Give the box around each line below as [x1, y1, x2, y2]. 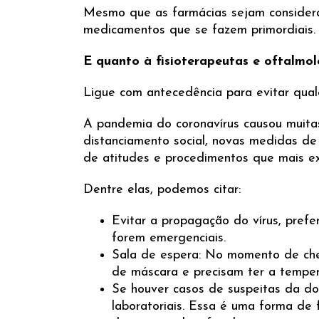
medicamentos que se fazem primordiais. [83, 23, 315, 37]
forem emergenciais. [112, 231, 226, 245]
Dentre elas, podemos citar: [83, 183, 241, 197]
